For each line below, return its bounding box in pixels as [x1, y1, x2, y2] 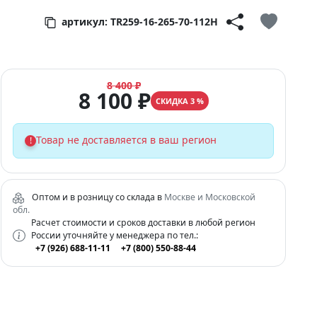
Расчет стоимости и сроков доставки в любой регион [30, 216, 255, 229]
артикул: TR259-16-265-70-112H [59, 14, 218, 28]
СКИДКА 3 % [155, 96, 204, 107]
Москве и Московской [164, 190, 256, 203]
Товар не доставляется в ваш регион [36, 132, 217, 146]
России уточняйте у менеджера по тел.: [30, 229, 198, 241]
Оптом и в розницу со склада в [30, 190, 165, 203]
